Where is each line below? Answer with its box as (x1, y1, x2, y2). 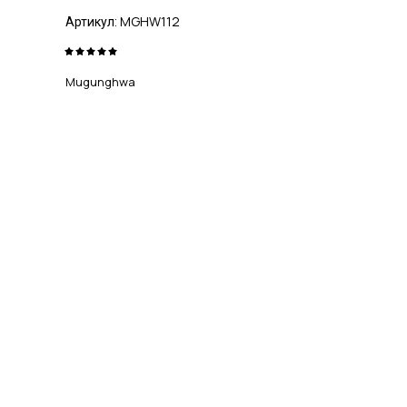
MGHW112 (117, 13, 180, 30)
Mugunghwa (65, 74, 135, 90)
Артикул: (65, 15, 117, 29)
